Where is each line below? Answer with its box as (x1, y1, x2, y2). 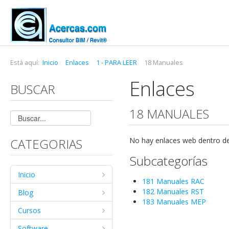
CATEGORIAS (10, 135, 82, 152)
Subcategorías (129, 152, 208, 169)
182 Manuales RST (142, 187, 204, 196)
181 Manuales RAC (142, 176, 205, 186)
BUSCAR (10, 81, 55, 98)
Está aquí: (10, 58, 42, 67)
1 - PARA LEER (96, 58, 137, 67)
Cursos (18, 205, 41, 215)
